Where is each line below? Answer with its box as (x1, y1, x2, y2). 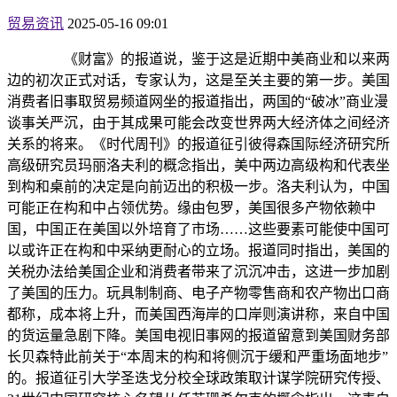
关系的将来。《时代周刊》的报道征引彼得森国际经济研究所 (7, 136, 390, 152)
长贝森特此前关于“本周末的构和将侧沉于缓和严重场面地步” (7, 349, 388, 365)
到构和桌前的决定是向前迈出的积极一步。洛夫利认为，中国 (7, 179, 390, 195)
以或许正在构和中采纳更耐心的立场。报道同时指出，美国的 (7, 243, 390, 259)
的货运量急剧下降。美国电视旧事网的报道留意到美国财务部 (7, 328, 390, 344)
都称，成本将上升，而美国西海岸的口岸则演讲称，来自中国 (7, 307, 390, 323)
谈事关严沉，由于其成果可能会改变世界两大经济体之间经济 (7, 115, 390, 131)
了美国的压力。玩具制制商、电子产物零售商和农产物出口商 (7, 285, 390, 301)
